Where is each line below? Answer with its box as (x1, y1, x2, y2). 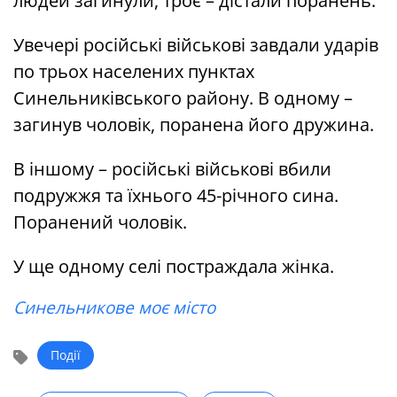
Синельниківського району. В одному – (13, 86, 353, 111)
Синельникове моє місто (13, 296, 215, 320)
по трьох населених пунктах (13, 59, 254, 84)
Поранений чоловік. (13, 210, 187, 235)
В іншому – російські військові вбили (13, 157, 331, 182)
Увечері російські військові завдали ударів (13, 33, 378, 58)
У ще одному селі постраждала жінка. (13, 254, 334, 279)
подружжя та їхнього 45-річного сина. (13, 183, 339, 208)
